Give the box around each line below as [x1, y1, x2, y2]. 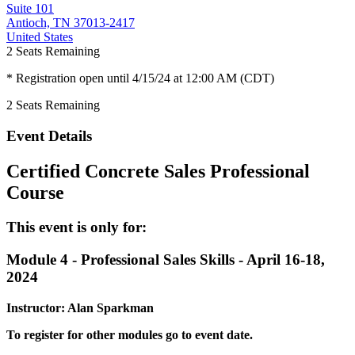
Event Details [6, 127, 92, 144]
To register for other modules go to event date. [6, 327, 253, 342]
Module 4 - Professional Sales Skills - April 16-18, [6, 251, 325, 269]
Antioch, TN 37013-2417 [6, 15, 135, 29]
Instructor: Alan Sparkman [6, 300, 154, 315]
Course [6, 181, 64, 203]
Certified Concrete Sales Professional [6, 160, 310, 181]
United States [6, 29, 73, 44]
